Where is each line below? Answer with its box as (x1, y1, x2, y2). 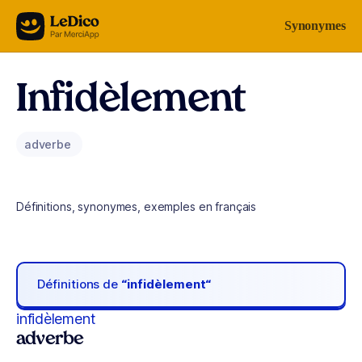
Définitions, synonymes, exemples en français (16, 200, 257, 213)
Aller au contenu (19, 15, 103, 29)
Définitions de (37, 276, 122, 293)
